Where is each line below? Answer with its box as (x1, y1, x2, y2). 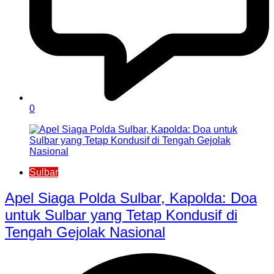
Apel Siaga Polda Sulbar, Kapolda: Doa (5, 190, 257, 207)
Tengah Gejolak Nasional (5, 224, 165, 241)
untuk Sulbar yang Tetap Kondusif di (5, 207, 237, 224)
